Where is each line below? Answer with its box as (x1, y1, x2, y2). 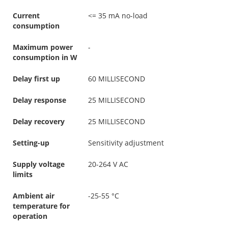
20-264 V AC (88, 159, 128, 169)
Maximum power (13, 42, 73, 52)
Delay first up (13, 73, 60, 83)
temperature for (13, 201, 70, 211)
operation (13, 211, 47, 221)
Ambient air (13, 190, 54, 201)
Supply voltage (13, 159, 65, 169)
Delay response (13, 95, 66, 105)
